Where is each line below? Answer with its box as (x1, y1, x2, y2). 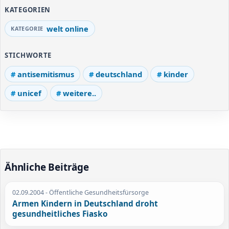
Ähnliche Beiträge (5, 160, 89, 174)
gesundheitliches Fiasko (12, 209, 108, 220)
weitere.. (62, 87, 96, 98)
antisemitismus (17, 68, 75, 79)
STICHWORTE (5, 50, 52, 60)
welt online (47, 24, 89, 34)
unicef (17, 87, 42, 98)
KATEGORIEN (5, 5, 51, 15)
